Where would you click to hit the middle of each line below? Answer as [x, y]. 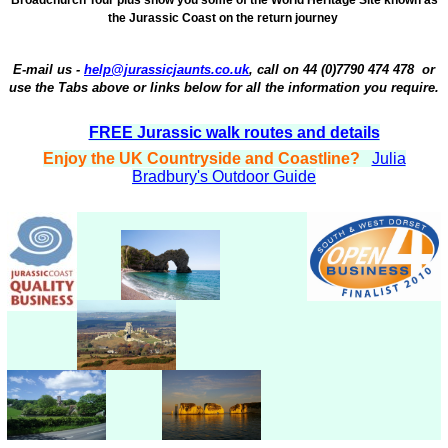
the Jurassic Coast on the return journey [224, 17]
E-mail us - [48, 69]
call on [280, 69]
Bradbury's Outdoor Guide [224, 176]
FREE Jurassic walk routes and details [234, 132]
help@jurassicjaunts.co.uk [166, 69]
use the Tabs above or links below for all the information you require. [224, 87]
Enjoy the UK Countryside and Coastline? [201, 158]
